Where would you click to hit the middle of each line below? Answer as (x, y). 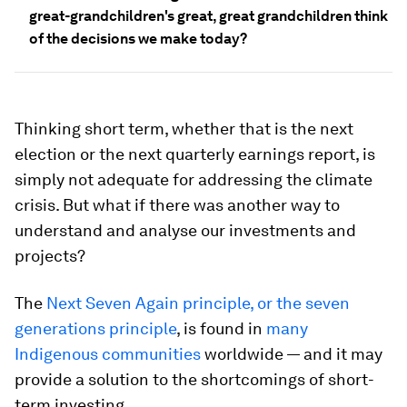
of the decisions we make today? (138, 39)
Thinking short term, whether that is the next (184, 129)
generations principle (95, 328)
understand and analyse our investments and (185, 230)
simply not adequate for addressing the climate (194, 179)
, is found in (221, 328)
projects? (50, 256)
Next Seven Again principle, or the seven (198, 303)
